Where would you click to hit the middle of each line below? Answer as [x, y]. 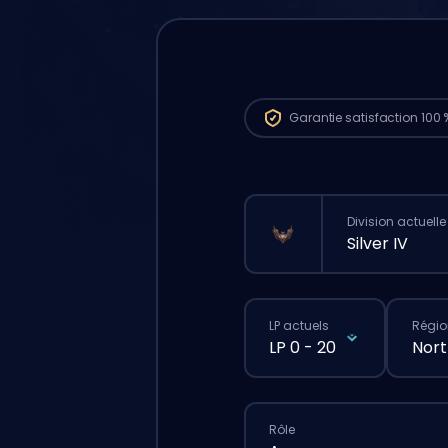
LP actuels [299, 325]
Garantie [317, 117]
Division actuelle [396, 221]
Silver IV [377, 243]
